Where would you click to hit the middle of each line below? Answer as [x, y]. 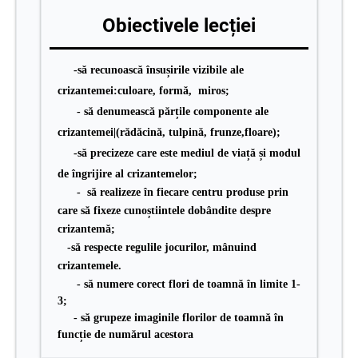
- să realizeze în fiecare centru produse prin [173, 192]
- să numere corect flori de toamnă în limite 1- [179, 284]
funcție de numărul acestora [125, 334]
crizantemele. [89, 266]
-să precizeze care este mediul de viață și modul [179, 153]
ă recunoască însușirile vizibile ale [163, 70]
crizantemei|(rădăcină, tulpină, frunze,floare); [169, 132]
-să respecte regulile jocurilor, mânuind [157, 247]
